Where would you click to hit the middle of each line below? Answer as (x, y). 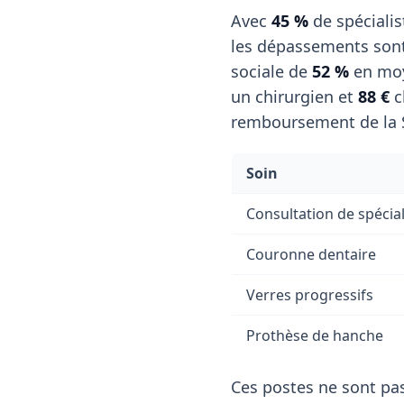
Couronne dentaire (311, 254)
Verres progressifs (310, 295)
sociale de (271, 71)
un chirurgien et (294, 96)
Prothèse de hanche (315, 335)
